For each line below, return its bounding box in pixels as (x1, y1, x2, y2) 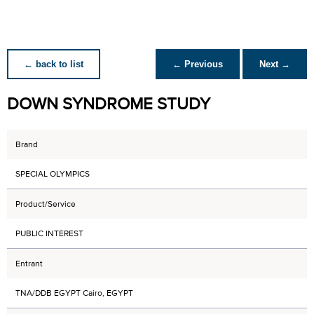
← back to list (24, 59, 83, 69)
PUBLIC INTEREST (15, 228, 83, 239)
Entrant (15, 258, 43, 269)
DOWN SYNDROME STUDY (7, 93, 210, 115)
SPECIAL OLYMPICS (15, 168, 90, 179)
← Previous (172, 59, 223, 69)
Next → (259, 59, 290, 69)
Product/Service (15, 198, 76, 210)
